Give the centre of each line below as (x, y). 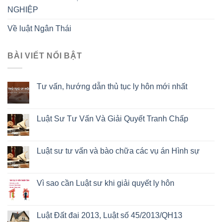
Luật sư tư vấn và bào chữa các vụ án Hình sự (118, 151)
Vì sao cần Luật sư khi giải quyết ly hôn (106, 183)
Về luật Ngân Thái (39, 29)
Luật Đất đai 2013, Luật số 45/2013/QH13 (110, 215)
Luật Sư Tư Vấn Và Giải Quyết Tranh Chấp (112, 119)
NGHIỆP (23, 10)
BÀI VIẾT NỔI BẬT (45, 56)
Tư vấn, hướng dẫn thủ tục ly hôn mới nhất (112, 86)
